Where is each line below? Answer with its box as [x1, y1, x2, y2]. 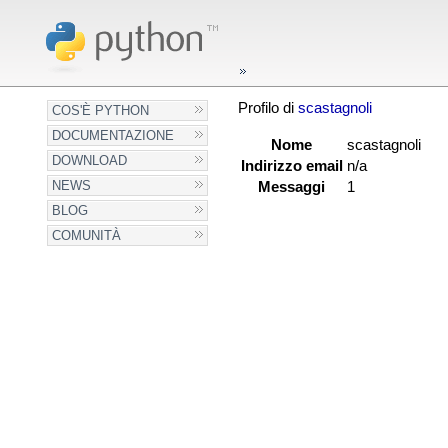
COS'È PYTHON [52, 103, 150, 118]
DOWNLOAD [52, 153, 128, 168]
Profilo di [237, 100, 298, 116]
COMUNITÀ [52, 228, 122, 243]
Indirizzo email [240, 158, 343, 174]
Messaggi [258, 179, 326, 195]
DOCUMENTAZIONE [52, 128, 175, 143]
